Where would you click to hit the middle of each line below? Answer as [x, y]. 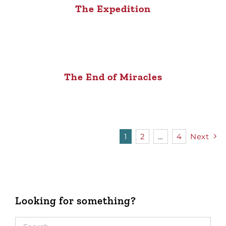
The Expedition [113, 8]
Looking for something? [76, 200]
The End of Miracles [113, 76]
